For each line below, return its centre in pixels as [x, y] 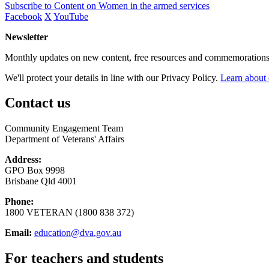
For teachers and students [84, 258]
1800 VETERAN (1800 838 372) [69, 213]
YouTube [71, 16]
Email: [18, 233]
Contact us [38, 103]
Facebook [23, 16]
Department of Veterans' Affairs [65, 139]
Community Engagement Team [64, 128]
